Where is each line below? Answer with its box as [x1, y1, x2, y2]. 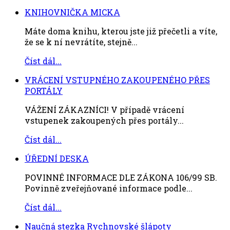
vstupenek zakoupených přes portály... [25, 115, 184, 126]
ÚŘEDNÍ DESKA [25, 153, 89, 164]
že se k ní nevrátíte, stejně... [25, 36, 138, 48]
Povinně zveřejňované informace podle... [25, 183, 193, 194]
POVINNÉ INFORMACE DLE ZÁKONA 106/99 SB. [25, 172, 217, 183]
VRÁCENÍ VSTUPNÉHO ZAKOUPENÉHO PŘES [25, 74, 210, 86]
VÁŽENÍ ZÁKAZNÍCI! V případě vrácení [25, 104, 184, 116]
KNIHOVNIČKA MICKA [25, 7, 120, 18]
